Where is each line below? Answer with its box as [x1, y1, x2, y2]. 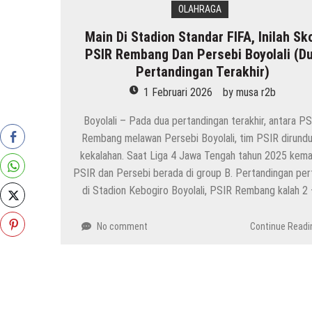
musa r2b [235, 85, 276, 99]
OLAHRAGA [178, 3, 222, 15]
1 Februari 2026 [143, 85, 212, 99]
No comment [97, 220, 148, 232]
